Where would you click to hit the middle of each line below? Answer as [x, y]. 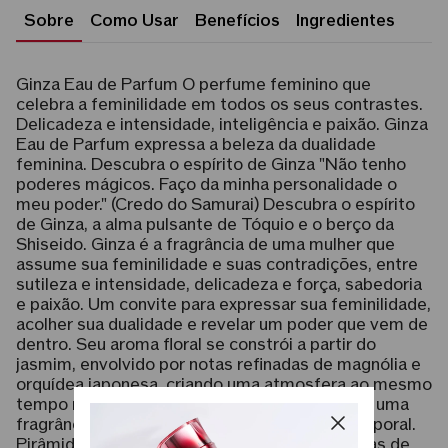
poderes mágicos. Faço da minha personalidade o [206, 185]
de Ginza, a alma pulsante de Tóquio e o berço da [205, 225]
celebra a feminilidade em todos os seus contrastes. [219, 105]
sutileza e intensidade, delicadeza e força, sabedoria [219, 285]
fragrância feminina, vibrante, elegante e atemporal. [216, 425]
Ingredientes [345, 21]
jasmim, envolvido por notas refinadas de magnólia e [218, 365]
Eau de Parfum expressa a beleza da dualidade [196, 145]
